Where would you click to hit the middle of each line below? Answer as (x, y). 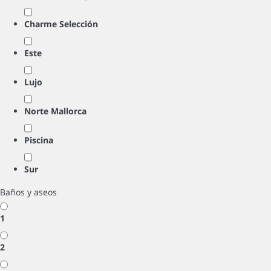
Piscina (39, 140)
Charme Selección (61, 24)
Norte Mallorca (55, 111)
